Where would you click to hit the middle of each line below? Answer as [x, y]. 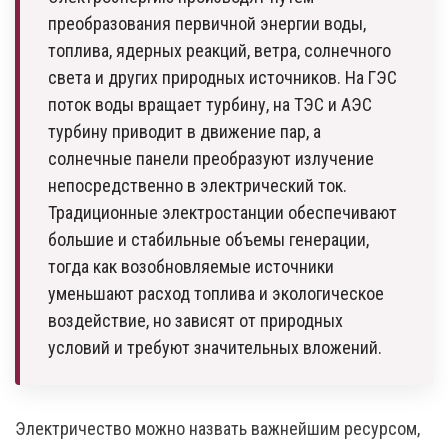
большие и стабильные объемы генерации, [208, 239]
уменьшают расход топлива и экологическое [216, 293]
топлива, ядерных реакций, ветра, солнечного [219, 50]
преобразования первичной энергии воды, [207, 23]
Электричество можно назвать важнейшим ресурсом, [217, 428]
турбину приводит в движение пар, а [184, 131]
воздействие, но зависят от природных [195, 320]
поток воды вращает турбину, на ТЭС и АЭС [210, 104]
